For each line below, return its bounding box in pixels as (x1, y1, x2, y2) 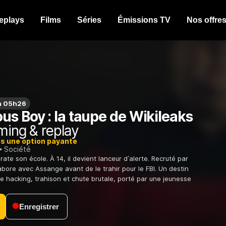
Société (4, 145, 31, 154)
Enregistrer (19, 202, 59, 211)
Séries (77, 16, 101, 24)
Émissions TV (118, 16, 171, 24)
